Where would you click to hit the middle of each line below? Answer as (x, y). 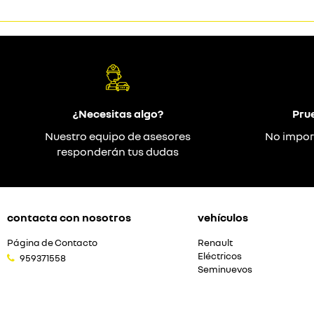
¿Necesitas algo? (118, 114)
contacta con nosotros (69, 217)
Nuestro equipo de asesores (118, 136)
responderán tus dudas (118, 151)
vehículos (223, 217)
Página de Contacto (52, 243)
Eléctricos (220, 256)
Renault (215, 243)
